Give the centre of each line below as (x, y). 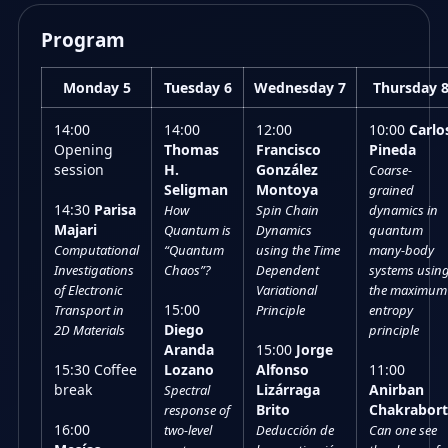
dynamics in (403, 210)
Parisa (115, 209)
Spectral (187, 390)
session (79, 169)
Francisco (288, 149)
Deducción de (295, 430)
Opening (83, 149)
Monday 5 (96, 87)
